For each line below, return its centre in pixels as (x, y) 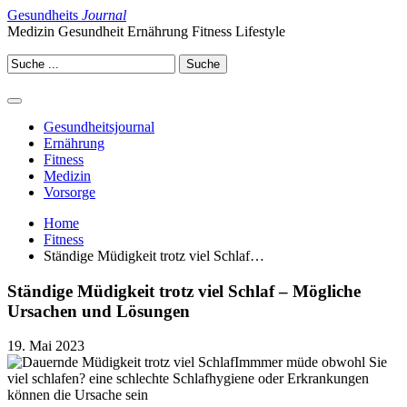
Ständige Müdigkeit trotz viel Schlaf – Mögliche (184, 291)
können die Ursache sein (78, 395)
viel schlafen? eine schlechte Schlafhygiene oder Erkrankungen (188, 379)
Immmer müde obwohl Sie (311, 362)
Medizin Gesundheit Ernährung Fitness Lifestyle (146, 31)
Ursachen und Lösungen (99, 311)
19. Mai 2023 (46, 346)
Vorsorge (69, 192)
